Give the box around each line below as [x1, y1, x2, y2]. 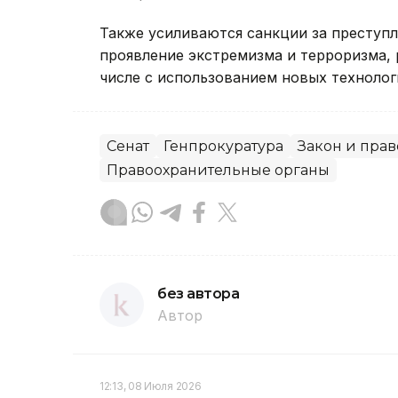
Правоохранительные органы [107, 162, 330, 179]
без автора [157, 285, 240, 303]
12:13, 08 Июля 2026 [99, 379, 202, 394]
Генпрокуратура [163, 138, 283, 155]
